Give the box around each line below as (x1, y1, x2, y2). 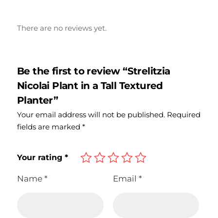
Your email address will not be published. (17, 109, 165, 119)
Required (167, 109, 200, 119)
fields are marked (17, 122, 82, 131)
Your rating (17, 152, 65, 162)
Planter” (17, 94, 58, 106)
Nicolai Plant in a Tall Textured (17, 79, 163, 91)
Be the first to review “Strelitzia (17, 65, 170, 77)
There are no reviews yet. (17, 23, 107, 33)
